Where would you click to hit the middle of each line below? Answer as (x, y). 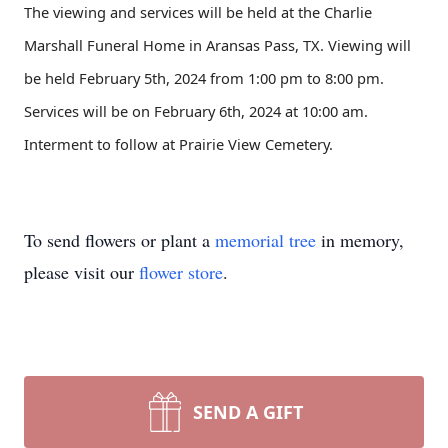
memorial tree (265, 240)
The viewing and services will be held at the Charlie (198, 12)
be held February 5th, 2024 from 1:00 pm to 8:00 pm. (204, 78)
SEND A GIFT (248, 412)
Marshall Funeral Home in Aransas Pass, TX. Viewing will (217, 45)
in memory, (360, 240)
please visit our (81, 272)
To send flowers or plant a (119, 240)
